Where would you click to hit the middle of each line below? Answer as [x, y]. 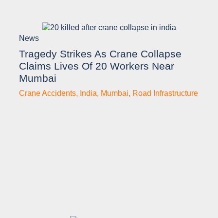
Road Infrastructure [165, 93]
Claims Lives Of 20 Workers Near [97, 66]
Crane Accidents [47, 93]
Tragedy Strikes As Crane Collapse [100, 54]
